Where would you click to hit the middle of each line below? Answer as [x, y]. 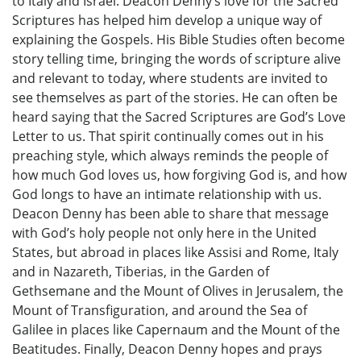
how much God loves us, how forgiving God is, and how [179, 175]
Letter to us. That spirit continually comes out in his [168, 137]
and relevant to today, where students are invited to [170, 79]
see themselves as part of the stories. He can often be [175, 98]
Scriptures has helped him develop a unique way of [167, 21]
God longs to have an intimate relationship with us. [167, 195]
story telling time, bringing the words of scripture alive [176, 59]
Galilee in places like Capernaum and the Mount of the [176, 330]
